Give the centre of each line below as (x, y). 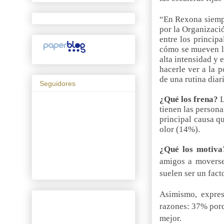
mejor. (170, 218)
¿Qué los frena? (190, 99)
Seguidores (57, 83)
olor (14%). (180, 129)
